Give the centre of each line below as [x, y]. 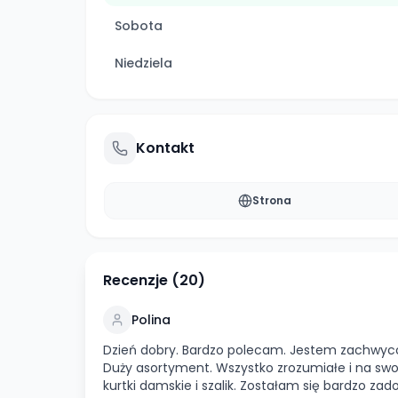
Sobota [139, 26]
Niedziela [143, 63]
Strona [271, 200]
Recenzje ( [141, 280]
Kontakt [165, 148]
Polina [151, 320]
